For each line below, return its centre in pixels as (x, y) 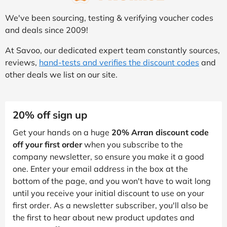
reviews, (22, 62)
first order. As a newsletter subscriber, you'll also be (110, 205)
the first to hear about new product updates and (104, 217)
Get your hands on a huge (62, 132)
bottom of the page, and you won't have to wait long (112, 181)
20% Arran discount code (160, 132)
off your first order (47, 144)
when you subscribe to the (133, 144)
